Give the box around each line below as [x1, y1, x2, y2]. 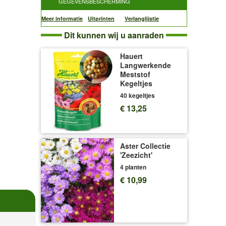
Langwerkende [120, 60, 171, 70]
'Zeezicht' [120, 149, 152, 160]
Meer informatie [41, 15, 83, 22]
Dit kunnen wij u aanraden [64, 29, 164, 41]
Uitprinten [88, 15, 115, 22]
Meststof [120, 69, 150, 79]
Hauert [120, 51, 143, 61]
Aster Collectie [120, 140, 171, 151]
